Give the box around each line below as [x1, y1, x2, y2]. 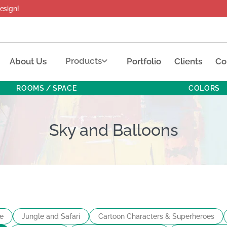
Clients [174, 56, 202, 66]
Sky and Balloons [49, 120, 178, 139]
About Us [10, 56, 47, 66]
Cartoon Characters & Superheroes [98, 212, 214, 220]
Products [65, 55, 102, 66]
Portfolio [126, 56, 161, 66]
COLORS [188, 84, 220, 92]
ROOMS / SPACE [16, 84, 77, 92]
